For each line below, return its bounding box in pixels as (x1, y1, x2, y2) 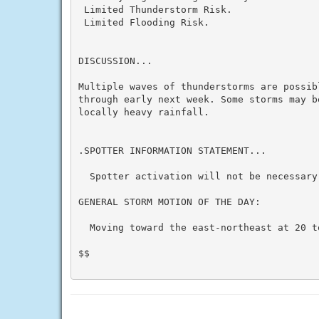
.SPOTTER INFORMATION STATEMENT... (78, 145, 266, 156)
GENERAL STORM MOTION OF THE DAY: (78, 196, 261, 207)
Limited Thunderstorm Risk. (78, 4, 232, 15)
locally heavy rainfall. (78, 106, 209, 117)
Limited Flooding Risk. (78, 16, 209, 28)
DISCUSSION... (78, 55, 152, 66)
